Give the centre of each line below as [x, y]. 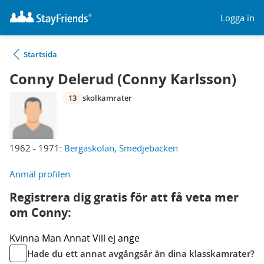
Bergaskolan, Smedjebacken [121, 148]
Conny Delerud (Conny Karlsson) [123, 79]
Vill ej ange [116, 238]
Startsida [40, 54]
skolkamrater [107, 98]
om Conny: [40, 212]
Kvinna [26, 238]
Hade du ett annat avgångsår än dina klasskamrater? [141, 253]
